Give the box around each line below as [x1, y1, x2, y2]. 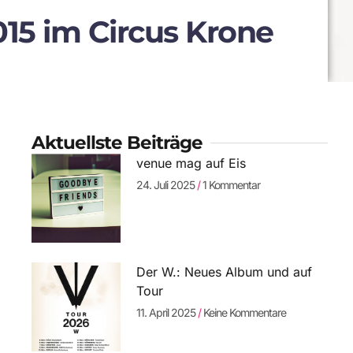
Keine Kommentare [200, 305, 286, 319]
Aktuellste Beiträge [31, 132, 203, 154]
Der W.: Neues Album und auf [136, 263, 312, 280]
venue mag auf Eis [136, 155, 246, 172]
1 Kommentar [199, 178, 260, 192]
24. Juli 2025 [136, 178, 197, 192]
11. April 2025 [136, 305, 198, 319]
